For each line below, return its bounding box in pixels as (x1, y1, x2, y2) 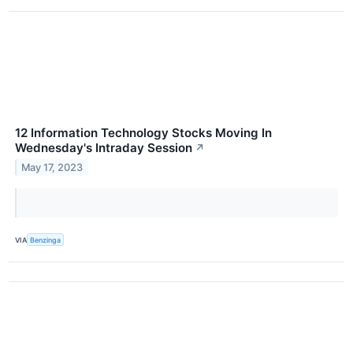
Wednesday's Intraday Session (15, 140, 192, 156)
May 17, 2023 (21, 161, 84, 173)
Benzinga (30, 235, 61, 244)
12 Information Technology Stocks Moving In (15, 125, 272, 141)
